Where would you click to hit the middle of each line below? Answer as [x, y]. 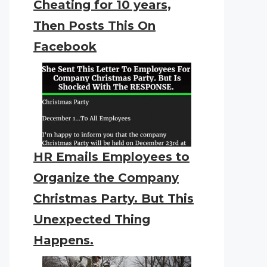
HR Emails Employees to [111, 157]
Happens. [63, 240]
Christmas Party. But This [114, 198]
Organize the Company [106, 178]
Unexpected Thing [92, 219]
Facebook [65, 46]
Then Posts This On [94, 26]
